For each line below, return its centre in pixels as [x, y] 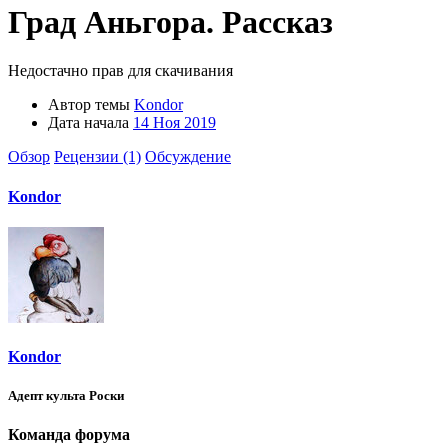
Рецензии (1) [97, 157]
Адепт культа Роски [66, 396]
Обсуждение [188, 157]
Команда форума [69, 435]
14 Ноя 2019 [174, 123]
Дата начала [88, 123]
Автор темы [89, 105]
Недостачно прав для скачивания [120, 71]
